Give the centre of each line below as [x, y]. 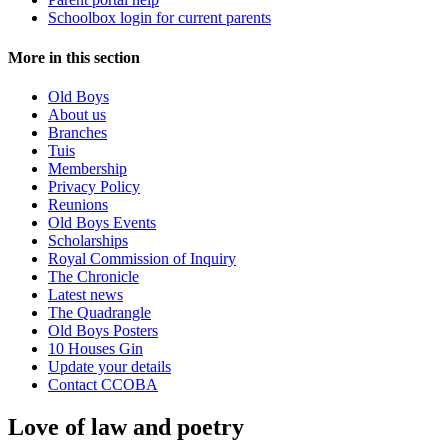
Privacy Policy [94, 186]
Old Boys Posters [103, 330]
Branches [77, 132]
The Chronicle [93, 276]
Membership [87, 168]
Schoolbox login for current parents [159, 18]
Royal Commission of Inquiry [142, 258]
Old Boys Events [102, 222]
